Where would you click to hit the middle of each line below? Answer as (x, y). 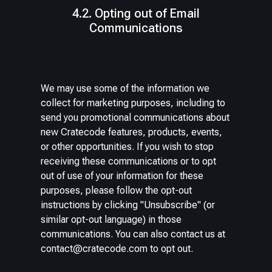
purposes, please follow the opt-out (117, 191)
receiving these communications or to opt (129, 161)
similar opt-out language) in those (111, 220)
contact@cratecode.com (94, 249)
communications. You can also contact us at (133, 234)
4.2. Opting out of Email (136, 14)
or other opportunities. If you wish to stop (127, 147)
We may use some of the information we (125, 89)
